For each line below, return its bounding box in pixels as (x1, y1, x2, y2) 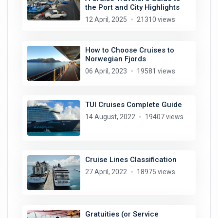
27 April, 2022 (85, 167, 127, 176)
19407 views (145, 113, 183, 121)
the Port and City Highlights (85, 2, 180, 12)
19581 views (136, 67, 175, 75)
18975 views (136, 167, 175, 176)
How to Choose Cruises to (85, 45, 174, 54)
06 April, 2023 (85, 67, 127, 75)
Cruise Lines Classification (85, 155, 177, 164)
